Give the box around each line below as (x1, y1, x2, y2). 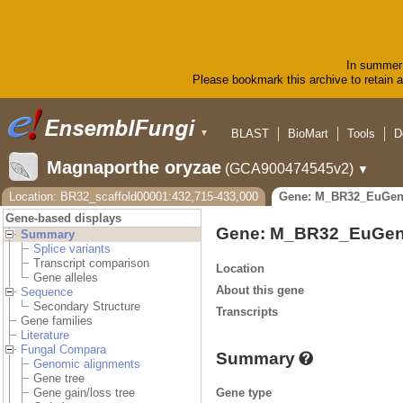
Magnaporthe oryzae (47, 157, 221, 178)
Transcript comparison (33, 256, 149, 271)
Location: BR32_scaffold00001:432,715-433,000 (9, 190, 258, 204)
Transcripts (216, 304, 278, 318)
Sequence (21, 285, 73, 300)
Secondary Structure (33, 300, 140, 314)
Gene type (216, 385, 272, 399)
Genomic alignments (33, 357, 140, 372)
